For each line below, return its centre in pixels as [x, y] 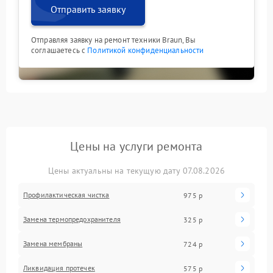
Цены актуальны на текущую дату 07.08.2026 [136, 171]
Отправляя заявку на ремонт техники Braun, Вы [114, 40]
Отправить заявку [88, 9]
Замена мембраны [53, 243]
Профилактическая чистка [66, 195]
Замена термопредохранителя [72, 219]
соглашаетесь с [59, 50]
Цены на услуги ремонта [136, 146]
